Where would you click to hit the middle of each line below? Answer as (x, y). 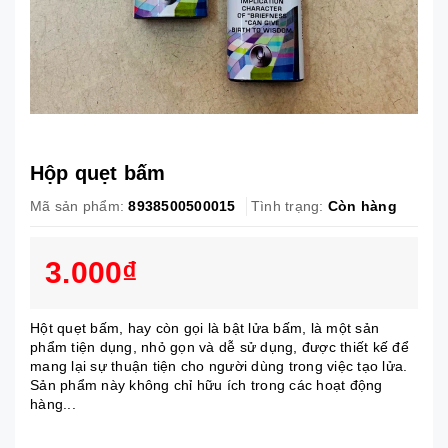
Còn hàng (362, 206)
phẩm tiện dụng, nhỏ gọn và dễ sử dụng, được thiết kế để (219, 347)
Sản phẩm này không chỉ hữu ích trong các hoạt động (206, 385)
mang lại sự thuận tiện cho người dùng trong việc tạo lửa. (219, 366)
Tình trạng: (287, 206)
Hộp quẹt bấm (98, 173)
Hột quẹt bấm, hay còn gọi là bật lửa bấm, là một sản (204, 328)
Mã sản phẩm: (77, 206)
